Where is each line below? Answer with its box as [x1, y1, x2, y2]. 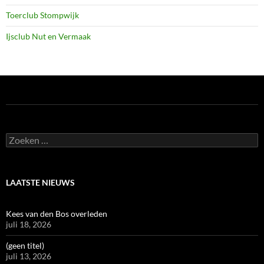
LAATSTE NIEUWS [6, 177, 75, 188]
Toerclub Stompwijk [6, 10, 79, 21]
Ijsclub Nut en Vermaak [6, 31, 91, 42]
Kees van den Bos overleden [6, 209, 107, 219]
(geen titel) [6, 240, 44, 251]
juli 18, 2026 [6, 219, 51, 230]
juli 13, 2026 [6, 251, 51, 262]
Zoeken [5, 133, 32, 143]
